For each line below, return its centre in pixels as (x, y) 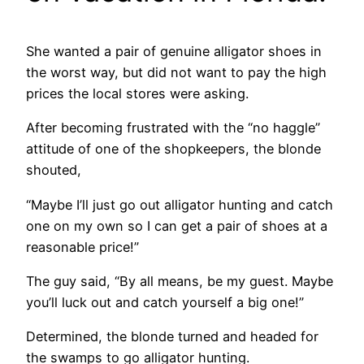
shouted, (54, 170)
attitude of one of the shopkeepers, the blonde (173, 149)
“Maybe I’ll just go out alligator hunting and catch (180, 204)
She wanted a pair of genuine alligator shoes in (174, 51)
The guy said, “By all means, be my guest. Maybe (180, 281)
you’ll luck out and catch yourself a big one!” (165, 302)
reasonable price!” (82, 247)
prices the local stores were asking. (137, 93)
